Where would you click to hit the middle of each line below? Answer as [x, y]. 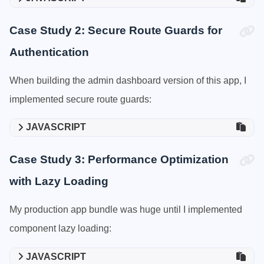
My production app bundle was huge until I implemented [126, 209]
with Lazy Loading [59, 181]
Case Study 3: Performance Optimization [119, 159]
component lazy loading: [60, 228]
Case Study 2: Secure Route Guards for [116, 30]
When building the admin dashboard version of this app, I [128, 80]
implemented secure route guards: [80, 99]
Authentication [49, 52]
